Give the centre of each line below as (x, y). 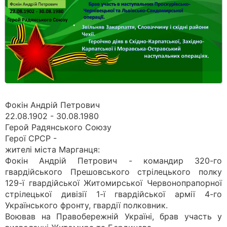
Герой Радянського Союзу (58, 127)
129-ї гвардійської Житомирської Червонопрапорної (113, 183)
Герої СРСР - (31, 138)
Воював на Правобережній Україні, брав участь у (113, 216)
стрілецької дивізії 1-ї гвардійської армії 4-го (113, 194)
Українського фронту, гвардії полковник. (86, 205)
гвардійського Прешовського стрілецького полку (113, 172)
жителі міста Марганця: (52, 149)
